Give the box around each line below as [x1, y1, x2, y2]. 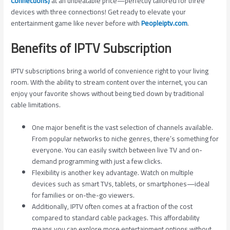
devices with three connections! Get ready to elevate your [11, 5, 186, 18]
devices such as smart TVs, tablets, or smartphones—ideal [32, 177, 210, 191]
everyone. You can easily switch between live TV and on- [32, 143, 203, 157]
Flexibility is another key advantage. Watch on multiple [32, 166, 194, 180]
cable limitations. [11, 98, 61, 112]
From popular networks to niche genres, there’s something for [32, 132, 219, 146]
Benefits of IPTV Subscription [11, 35, 172, 60]
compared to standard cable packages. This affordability [32, 211, 200, 225]
